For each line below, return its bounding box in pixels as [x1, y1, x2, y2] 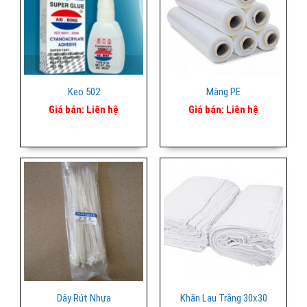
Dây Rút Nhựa [56, 291, 111, 304]
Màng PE [206, 85, 241, 98]
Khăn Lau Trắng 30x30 [180, 291, 267, 304]
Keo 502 [67, 85, 100, 98]
